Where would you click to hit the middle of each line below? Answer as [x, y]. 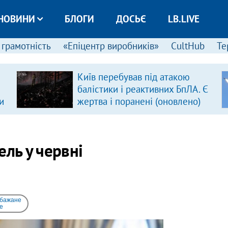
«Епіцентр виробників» [111, 46]
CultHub [188, 46]
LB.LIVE [183, 19]
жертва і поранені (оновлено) [139, 101]
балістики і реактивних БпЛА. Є [142, 89]
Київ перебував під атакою [133, 77]
